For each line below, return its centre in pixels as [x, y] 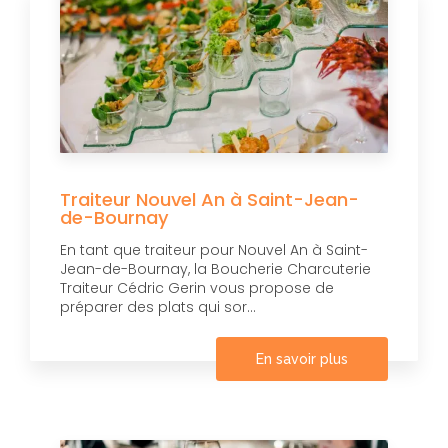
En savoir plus [302, 358]
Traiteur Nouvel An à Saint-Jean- [209, 199]
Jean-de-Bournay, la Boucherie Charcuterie [215, 268]
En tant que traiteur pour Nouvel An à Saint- [214, 249]
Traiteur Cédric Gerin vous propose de [197, 287]
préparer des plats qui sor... [158, 306]
